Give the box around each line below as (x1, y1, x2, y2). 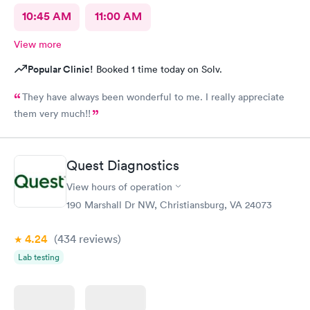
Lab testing (18, 250, 60, 263)
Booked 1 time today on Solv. (93, 63, 222, 75)
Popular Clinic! (28, 62, 93, 76)
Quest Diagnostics (66, 156, 179, 174)
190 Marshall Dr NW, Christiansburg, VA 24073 (66, 198, 272, 211)
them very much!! (14, 107, 91, 120)
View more (14, 38, 62, 51)
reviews (76, 231, 118, 246)
